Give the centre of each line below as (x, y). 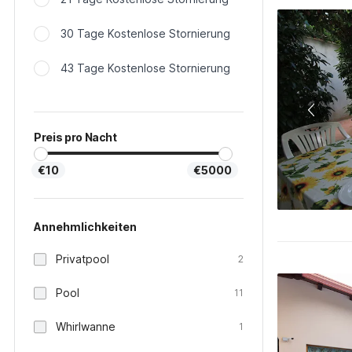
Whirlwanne (86, 326)
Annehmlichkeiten (85, 227)
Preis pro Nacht (75, 137)
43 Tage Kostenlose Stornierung (145, 68)
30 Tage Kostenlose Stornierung (145, 33)
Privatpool (82, 259)
